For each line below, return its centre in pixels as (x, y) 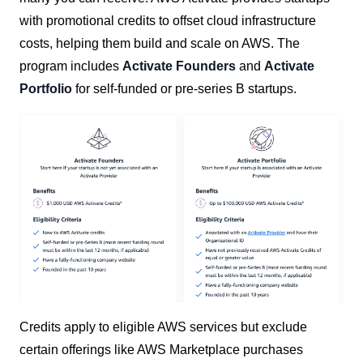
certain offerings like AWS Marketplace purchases (161, 350)
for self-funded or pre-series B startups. (184, 89)
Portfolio (46, 89)
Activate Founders (179, 66)
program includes (71, 66)
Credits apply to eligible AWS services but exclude (163, 327)
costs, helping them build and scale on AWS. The (160, 43)
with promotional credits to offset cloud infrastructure (168, 21)
